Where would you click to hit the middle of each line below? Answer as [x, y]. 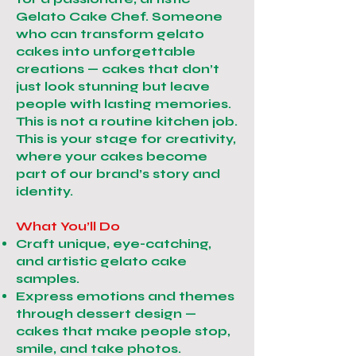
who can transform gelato [110, 34]
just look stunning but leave [113, 86]
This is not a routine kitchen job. [127, 121]
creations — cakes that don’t [118, 69]
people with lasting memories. [124, 104]
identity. [44, 191]
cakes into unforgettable [106, 51]
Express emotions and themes [125, 296]
